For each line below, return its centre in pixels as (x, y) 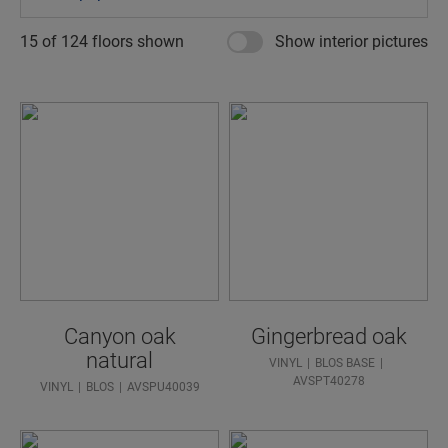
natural (119, 361)
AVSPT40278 (328, 381)
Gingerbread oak (328, 337)
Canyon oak (119, 337)
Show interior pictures (351, 42)
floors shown (136, 42)
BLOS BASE (345, 363)
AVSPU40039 (163, 387)
